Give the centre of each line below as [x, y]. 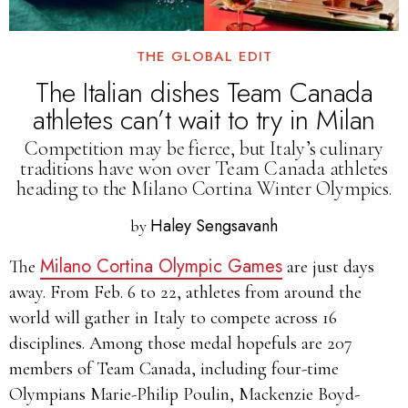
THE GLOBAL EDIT [204, 56]
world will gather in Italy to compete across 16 [173, 318]
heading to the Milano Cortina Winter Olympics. [204, 189]
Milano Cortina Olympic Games [161, 266]
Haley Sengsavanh [214, 226]
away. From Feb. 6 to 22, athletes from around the [185, 292]
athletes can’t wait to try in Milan [204, 120]
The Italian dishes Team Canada [204, 92]
